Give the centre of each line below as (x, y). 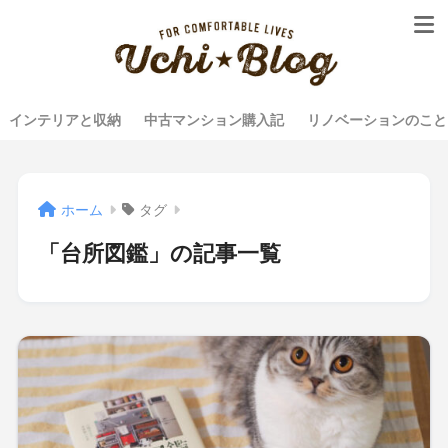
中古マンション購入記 (214, 120)
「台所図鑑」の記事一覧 (159, 254)
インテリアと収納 (65, 120)
